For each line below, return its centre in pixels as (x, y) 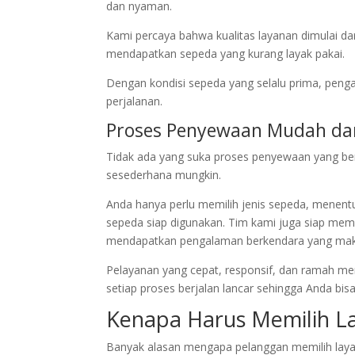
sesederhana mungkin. (164, 174)
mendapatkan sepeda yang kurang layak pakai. (226, 53)
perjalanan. (135, 101)
